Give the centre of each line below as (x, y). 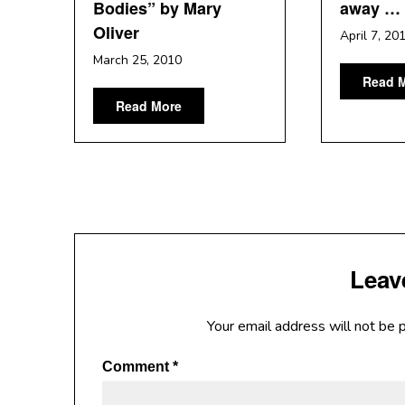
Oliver (116, 33)
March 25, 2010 (137, 60)
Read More (149, 106)
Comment (137, 367)
